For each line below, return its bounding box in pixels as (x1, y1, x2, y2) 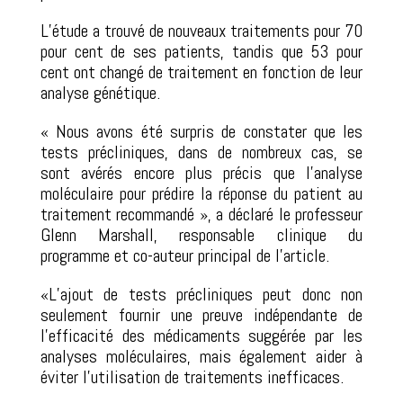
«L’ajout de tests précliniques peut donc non (40, 282, 363, 306)
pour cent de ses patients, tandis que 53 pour (40, 39, 363, 63)
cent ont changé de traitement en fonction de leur (40, 59, 363, 84)
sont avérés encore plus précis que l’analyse (40, 160, 363, 184)
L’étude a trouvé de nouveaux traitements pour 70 (40, 18, 363, 42)
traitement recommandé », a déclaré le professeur (40, 201, 363, 226)
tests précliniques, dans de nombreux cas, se (40, 139, 363, 164)
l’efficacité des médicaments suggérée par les (40, 323, 363, 347)
